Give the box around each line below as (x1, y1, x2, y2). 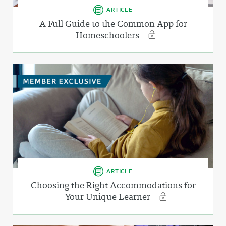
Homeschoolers (76, 29, 141, 41)
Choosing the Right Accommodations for (30, 179, 196, 192)
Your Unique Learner (65, 191, 152, 203)
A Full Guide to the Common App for (39, 17, 187, 30)
